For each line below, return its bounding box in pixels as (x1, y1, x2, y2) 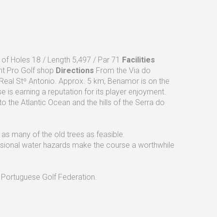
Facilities (122, 55, 155, 64)
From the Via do (94, 66, 151, 75)
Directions (56, 66, 94, 75)
